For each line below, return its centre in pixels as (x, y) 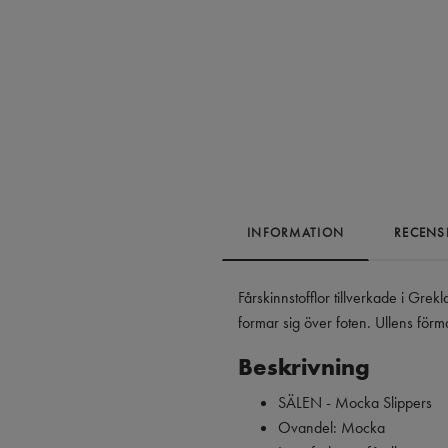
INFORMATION (296, 232)
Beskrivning (304, 366)
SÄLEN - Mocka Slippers (355, 402)
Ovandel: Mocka (333, 427)
